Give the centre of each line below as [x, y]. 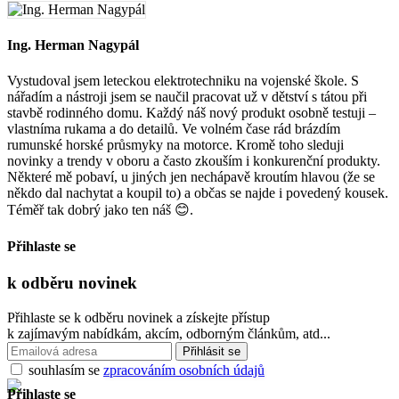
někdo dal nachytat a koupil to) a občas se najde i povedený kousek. [198, 192]
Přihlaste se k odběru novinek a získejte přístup [138, 317]
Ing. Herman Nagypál [73, 45]
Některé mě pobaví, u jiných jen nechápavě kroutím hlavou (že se [191, 176]
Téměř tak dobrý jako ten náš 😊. [100, 209]
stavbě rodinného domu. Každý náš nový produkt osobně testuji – [191, 112]
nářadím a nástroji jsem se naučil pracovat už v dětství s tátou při [187, 96]
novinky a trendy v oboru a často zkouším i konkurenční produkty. [194, 160]
